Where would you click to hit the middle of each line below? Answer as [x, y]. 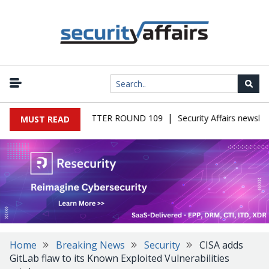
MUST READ [45, 119]
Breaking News [90, 245]
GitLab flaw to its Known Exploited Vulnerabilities [119, 258]
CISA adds [221, 245]
